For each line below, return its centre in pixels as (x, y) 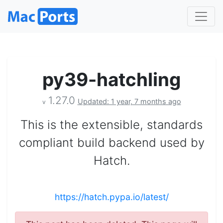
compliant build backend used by (111, 142)
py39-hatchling (111, 79)
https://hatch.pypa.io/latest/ (111, 197)
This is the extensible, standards (111, 124)
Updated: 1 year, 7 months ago (129, 101)
